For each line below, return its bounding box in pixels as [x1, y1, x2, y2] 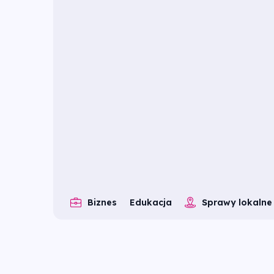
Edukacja [130, 196, 172, 208]
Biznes [87, 196, 117, 208]
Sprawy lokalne [202, 196, 272, 208]
